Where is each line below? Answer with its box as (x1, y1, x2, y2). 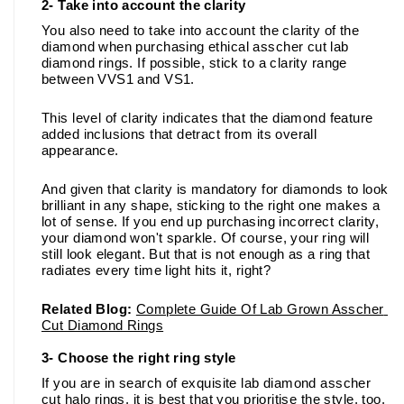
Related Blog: (41, 301, 133, 317)
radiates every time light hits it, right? (41, 262, 271, 278)
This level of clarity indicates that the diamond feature (41, 110, 373, 125)
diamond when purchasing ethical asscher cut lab (41, 39, 349, 54)
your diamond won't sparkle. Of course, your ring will (41, 230, 370, 245)
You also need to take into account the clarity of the (41, 23, 360, 38)
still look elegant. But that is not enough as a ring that (41, 246, 370, 262)
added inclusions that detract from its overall (41, 126, 317, 142)
